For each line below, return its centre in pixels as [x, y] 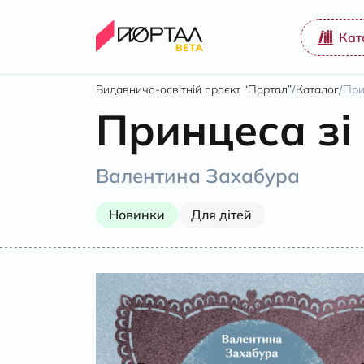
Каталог [317, 89]
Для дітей [221, 214]
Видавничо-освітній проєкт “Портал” [194, 89]
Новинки [137, 214]
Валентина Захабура [198, 175]
